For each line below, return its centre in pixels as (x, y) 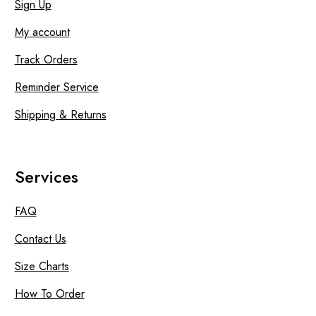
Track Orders (46, 59)
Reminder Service (56, 87)
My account (42, 32)
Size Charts (42, 266)
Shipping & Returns (60, 114)
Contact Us (40, 238)
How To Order (49, 293)
